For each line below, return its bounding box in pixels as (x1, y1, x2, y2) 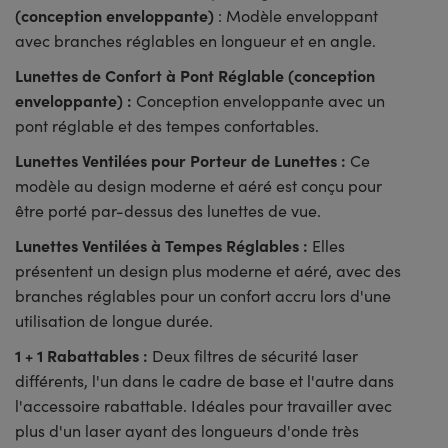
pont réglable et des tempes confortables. (15, 115, 319, 137)
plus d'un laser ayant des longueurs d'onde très (15, 420, 359, 442)
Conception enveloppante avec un (136, 90, 385, 112)
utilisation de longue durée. (15, 310, 213, 332)
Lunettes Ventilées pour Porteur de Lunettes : (15, 149, 350, 172)
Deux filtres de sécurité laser (152, 345, 358, 367)
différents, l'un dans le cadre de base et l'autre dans (15, 370, 394, 392)
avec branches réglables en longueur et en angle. (15, 30, 376, 52)
